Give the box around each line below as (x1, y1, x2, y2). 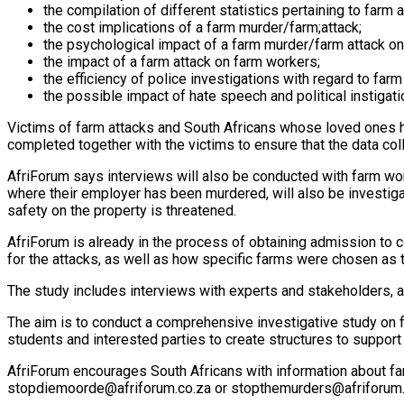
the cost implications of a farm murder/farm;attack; (43, 19, 362, 37)
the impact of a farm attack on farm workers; (43, 53, 320, 71)
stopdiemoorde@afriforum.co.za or (7, 380, 231, 398)
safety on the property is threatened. (7, 202, 236, 220)
